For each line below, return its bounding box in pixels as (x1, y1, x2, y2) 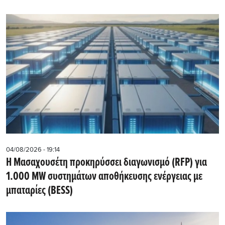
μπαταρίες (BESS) (6, 183, 73, 198)
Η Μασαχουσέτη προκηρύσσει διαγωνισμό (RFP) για (6, 155, 207, 170)
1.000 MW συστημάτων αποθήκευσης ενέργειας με (6, 169, 202, 184)
